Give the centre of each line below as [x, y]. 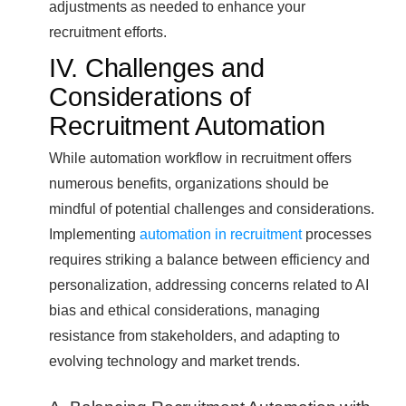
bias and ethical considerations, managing [184, 309]
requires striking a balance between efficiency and [209, 259]
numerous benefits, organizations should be [189, 183]
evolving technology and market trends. [174, 360]
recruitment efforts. [108, 31]
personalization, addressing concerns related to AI [209, 284]
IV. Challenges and [157, 68]
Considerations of [150, 97]
